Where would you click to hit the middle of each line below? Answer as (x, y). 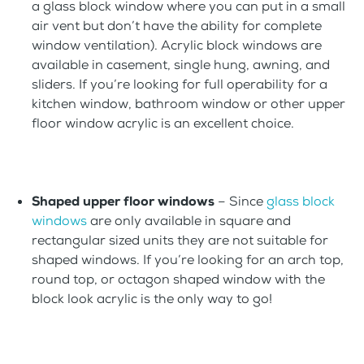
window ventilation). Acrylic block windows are (177, 45)
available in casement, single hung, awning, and (181, 65)
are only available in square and (189, 221)
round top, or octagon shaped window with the (178, 279)
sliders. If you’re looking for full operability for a (180, 84)
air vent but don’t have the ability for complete (177, 26)
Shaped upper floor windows (123, 201)
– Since (240, 201)
